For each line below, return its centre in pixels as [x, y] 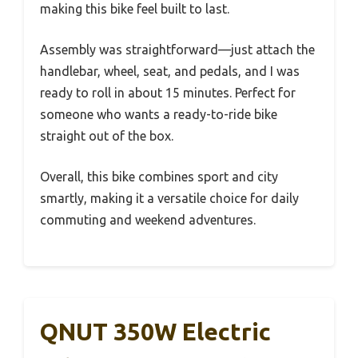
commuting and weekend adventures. [148, 220]
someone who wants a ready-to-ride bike [159, 115]
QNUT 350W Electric [155, 332]
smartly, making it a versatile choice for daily [169, 199]
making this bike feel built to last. [135, 9]
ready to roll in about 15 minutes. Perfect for [168, 93]
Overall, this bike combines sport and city [159, 177]
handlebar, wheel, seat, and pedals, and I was [170, 72]
